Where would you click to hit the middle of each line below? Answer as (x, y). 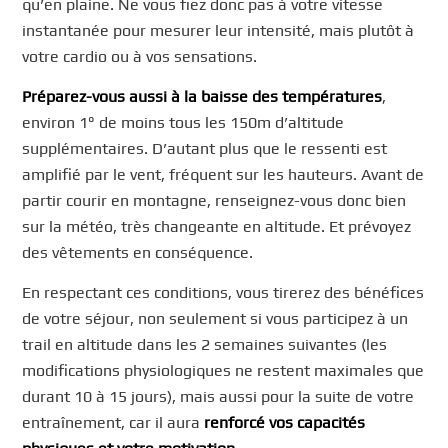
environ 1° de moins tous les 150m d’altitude (183, 122)
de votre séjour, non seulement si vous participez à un (215, 318)
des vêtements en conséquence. (138, 252)
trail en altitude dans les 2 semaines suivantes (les (205, 344)
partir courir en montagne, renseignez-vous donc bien (214, 200)
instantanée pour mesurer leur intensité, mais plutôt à (218, 31)
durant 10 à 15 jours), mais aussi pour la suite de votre (218, 396)
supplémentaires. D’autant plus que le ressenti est (205, 148)
